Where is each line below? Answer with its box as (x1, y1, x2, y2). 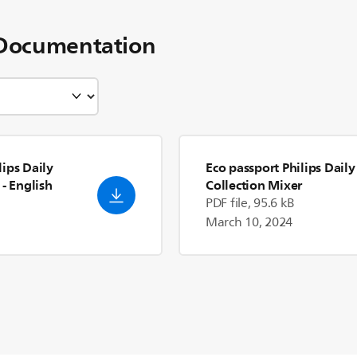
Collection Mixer (206, 174, 302, 196)
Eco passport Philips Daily (206, 156, 355, 178)
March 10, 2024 (206, 212, 293, 233)
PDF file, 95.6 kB (206, 193, 295, 214)
